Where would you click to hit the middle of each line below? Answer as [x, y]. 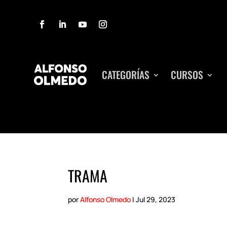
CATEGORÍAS [125, 75]
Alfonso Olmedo [106, 200]
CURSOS [187, 75]
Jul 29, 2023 [156, 200]
